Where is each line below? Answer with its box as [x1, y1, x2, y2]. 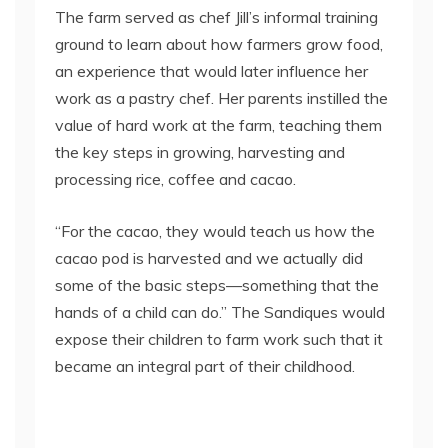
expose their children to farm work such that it [55, 329, 383, 349]
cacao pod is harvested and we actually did [55, 248, 363, 268]
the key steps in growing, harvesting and [55, 142, 345, 162]
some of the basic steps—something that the [55, 275, 379, 295]
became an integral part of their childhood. [55, 356, 359, 376]
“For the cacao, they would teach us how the [55, 221, 375, 241]
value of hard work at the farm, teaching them [55, 115, 382, 135]
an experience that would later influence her [55, 61, 368, 81]
